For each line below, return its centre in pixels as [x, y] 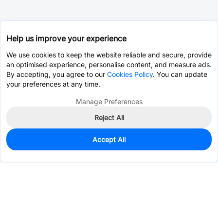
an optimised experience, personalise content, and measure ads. [109, 64]
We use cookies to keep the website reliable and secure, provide [109, 55]
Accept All [109, 139]
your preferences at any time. [53, 84]
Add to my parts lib [171, 147]
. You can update [180, 74]
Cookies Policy [130, 74]
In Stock [27, 142]
